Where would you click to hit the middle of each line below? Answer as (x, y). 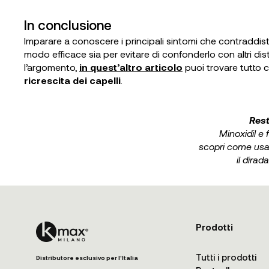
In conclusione (68, 25)
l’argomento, (52, 67)
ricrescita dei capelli (72, 80)
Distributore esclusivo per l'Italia (87, 257)
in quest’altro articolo (131, 67)
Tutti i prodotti (226, 257)
